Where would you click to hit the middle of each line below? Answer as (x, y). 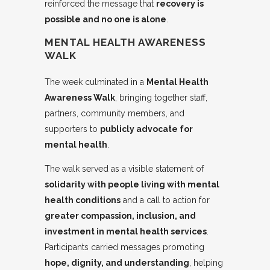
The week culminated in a (96, 82)
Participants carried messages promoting (124, 247)
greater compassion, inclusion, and (120, 216)
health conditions (83, 200)
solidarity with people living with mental (132, 185)
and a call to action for (165, 200)
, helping (206, 263)
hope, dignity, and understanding (117, 263)
